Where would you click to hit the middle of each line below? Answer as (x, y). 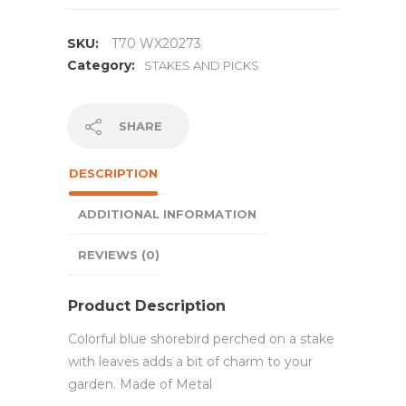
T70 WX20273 (156, 44)
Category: (101, 66)
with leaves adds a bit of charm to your (190, 361)
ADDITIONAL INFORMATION (167, 214)
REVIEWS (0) (119, 255)
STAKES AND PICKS (202, 66)
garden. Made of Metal (140, 384)
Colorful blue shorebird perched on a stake (201, 338)
